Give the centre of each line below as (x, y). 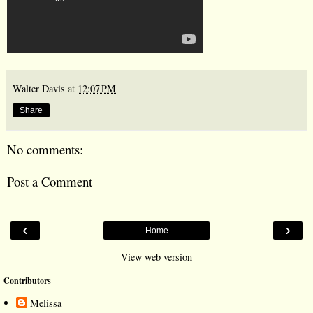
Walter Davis (39, 88)
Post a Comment (50, 182)
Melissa (46, 303)
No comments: (45, 149)
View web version (156, 256)
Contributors (27, 280)
